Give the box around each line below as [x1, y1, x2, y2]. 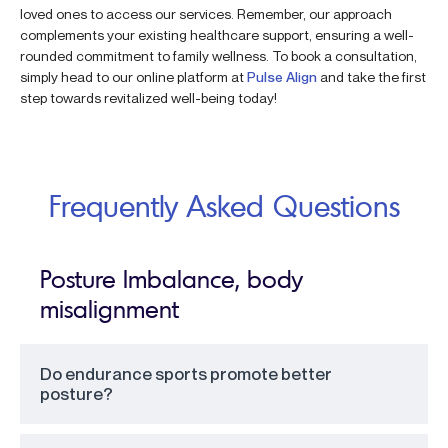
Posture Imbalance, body [40, 263, 302, 295]
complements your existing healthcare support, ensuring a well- [20, 26, 414, 44]
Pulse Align [247, 68, 317, 86]
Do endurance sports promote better [40, 363, 332, 385]
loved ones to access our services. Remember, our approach [20, 5, 392, 23]
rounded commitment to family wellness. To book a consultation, [20, 47, 417, 65]
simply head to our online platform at [20, 68, 247, 86]
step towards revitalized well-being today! [20, 89, 277, 107]
